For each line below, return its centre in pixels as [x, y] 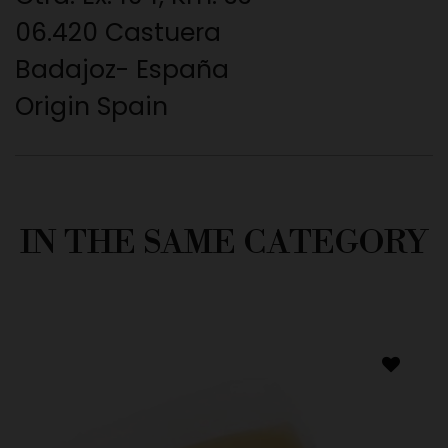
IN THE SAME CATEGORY [224, 244]
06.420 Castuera [118, 33]
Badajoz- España [122, 70]
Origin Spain [91, 107]
